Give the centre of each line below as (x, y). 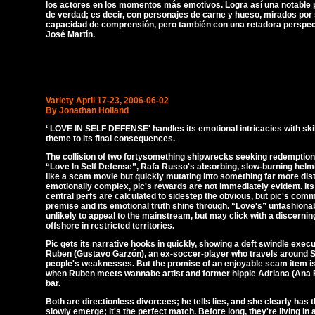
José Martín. (70, 34)
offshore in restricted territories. (110, 226)
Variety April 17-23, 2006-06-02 (107, 101)
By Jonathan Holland (87, 110)
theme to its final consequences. (110, 139)
